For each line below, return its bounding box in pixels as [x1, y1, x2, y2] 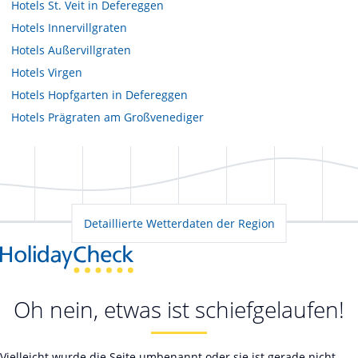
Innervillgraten [48, 19, 127, 35]
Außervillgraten [48, 42, 131, 58]
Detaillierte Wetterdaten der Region [83, 215, 275, 231]
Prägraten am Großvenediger [48, 109, 204, 125]
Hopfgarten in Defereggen [48, 86, 188, 102]
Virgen [48, 64, 82, 80]
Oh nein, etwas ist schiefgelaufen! [14, 294, 344, 325]
